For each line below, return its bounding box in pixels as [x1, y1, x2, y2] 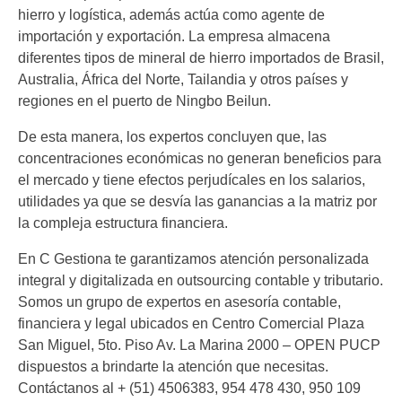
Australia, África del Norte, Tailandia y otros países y [18, 72, 348, 88]
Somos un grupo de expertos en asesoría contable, [18, 294, 341, 310]
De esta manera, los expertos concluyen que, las [18, 129, 327, 145]
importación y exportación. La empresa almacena [18, 29, 330, 45]
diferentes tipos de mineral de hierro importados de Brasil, [18, 50, 384, 66]
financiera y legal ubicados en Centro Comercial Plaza [18, 316, 364, 332]
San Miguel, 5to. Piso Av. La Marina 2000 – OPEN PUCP [18, 337, 380, 354]
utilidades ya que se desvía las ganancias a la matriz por [18, 194, 377, 210]
